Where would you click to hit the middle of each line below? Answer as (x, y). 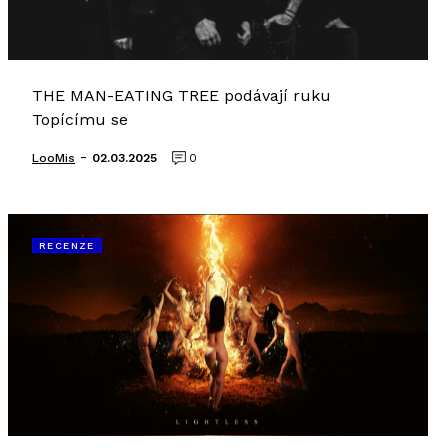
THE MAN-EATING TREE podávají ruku (181, 95)
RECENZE (67, 245)
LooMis (53, 158)
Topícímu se (80, 119)
